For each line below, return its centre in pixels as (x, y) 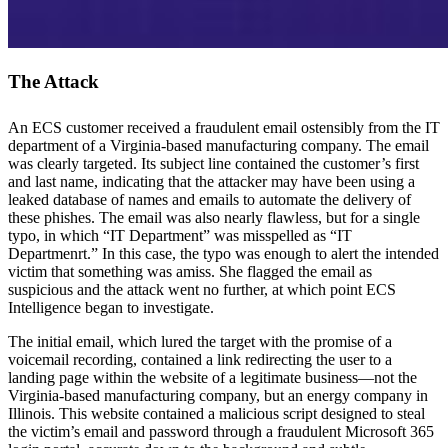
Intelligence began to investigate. (111, 307)
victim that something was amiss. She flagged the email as (190, 271)
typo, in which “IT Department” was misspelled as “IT (180, 235)
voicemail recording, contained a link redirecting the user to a (200, 359)
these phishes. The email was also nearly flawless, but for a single (214, 217)
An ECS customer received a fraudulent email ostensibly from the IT (224, 127)
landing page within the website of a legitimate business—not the (212, 377)
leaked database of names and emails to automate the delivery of (209, 199)
